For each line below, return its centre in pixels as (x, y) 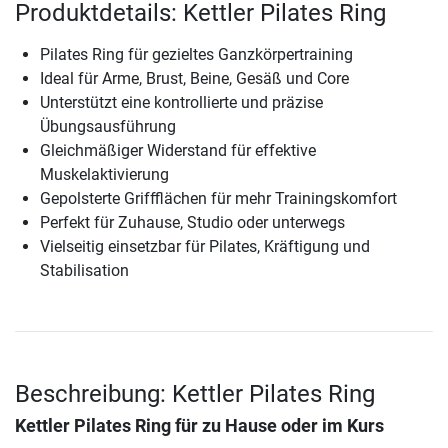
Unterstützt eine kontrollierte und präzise (181, 103)
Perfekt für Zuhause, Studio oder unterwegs (192, 223)
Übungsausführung (108, 127)
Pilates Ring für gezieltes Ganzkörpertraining (196, 55)
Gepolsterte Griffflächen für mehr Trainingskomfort (218, 199)
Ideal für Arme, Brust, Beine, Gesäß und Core (194, 79)
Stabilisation (84, 271)
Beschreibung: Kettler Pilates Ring (195, 394)
